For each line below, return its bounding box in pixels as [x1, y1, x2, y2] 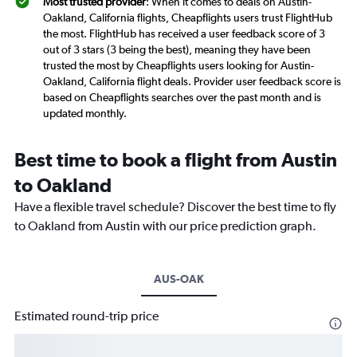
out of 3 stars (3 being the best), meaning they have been [43, 43, 311, 57]
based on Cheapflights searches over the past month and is [43, 91, 321, 104]
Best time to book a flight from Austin [14, 148, 337, 171]
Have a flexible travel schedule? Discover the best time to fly [14, 199, 336, 215]
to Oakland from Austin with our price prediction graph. [14, 218, 316, 234]
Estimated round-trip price [14, 308, 159, 324]
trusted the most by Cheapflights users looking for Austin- [43, 59, 314, 73]
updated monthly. [43, 107, 127, 120]
